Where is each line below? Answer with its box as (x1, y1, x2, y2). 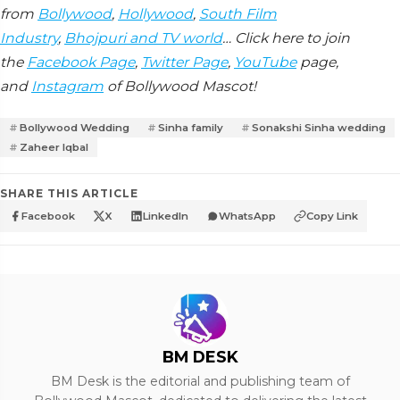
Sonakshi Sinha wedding (252, 121, 386, 134)
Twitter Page (141, 53, 228, 71)
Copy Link (306, 209, 358, 222)
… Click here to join (222, 29, 350, 46)
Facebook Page (27, 53, 135, 71)
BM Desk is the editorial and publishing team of (50, 372, 350, 389)
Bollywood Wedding (20, 121, 129, 134)
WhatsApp (219, 209, 276, 222)
